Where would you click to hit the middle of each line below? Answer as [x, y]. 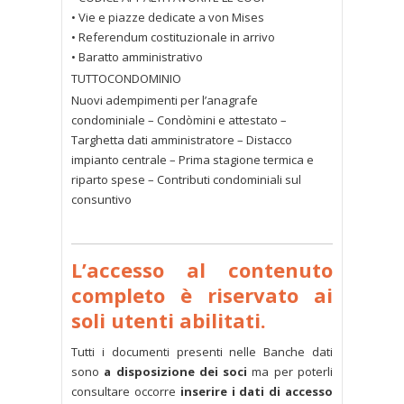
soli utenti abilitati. [169, 321]
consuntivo [101, 200]
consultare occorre [126, 392]
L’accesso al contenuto [202, 270]
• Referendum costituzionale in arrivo [173, 37]
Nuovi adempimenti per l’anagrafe [165, 101]
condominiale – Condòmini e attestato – [179, 120]
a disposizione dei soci [176, 372]
